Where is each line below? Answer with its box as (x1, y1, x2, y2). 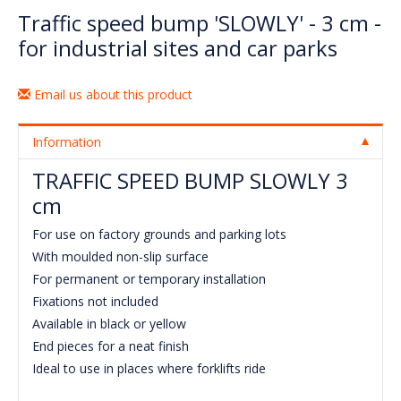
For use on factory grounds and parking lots (32, 225, 290, 243)
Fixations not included (32, 292, 162, 310)
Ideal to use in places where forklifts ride (32, 359, 266, 377)
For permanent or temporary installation (32, 269, 269, 287)
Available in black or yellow (32, 314, 190, 332)
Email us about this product (30, 85, 192, 103)
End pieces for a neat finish (32, 337, 192, 354)
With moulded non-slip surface (32, 247, 212, 265)
